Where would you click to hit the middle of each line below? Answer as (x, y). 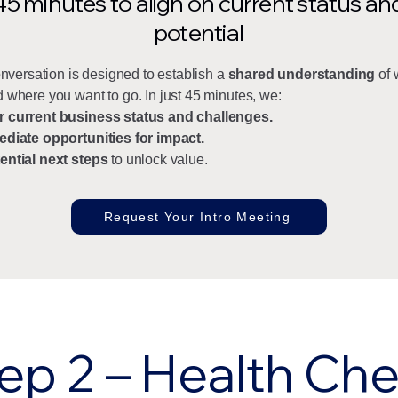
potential (199, 32)
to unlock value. (158, 159)
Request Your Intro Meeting (197, 217)
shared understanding (302, 74)
